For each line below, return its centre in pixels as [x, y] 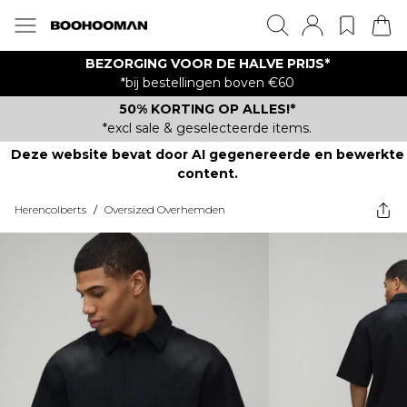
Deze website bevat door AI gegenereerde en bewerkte [207, 154]
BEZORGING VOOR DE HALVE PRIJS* [207, 64]
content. [207, 174]
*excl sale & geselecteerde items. [207, 128]
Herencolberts [50, 209]
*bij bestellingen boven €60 [207, 83]
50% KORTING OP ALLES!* [207, 109]
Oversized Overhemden [165, 209]
